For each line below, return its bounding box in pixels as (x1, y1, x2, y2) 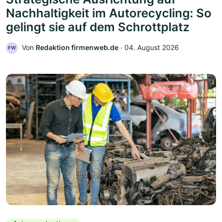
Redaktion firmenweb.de (36, 43, 118, 52)
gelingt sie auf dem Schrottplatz (6, 20, 189, 35)
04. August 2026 (124, 43, 179, 52)
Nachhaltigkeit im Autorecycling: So (6, 6, 212, 21)
